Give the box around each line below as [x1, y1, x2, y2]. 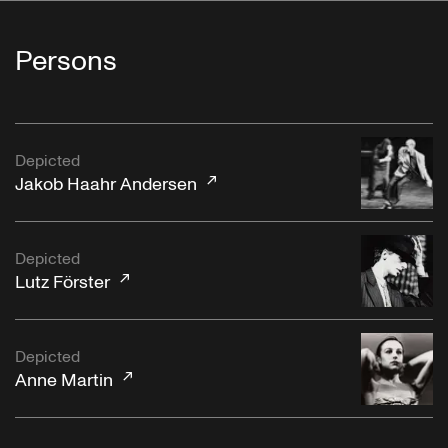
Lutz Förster [15, 269, 110, 295]
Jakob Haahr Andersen [15, 171, 197, 197]
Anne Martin [15, 367, 113, 393]
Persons [15, 42, 117, 82]
